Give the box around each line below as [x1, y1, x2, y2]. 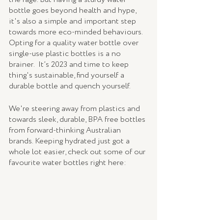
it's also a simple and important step [9, 16, 138, 27]
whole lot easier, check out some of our [9, 146, 147, 158]
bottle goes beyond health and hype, [9, 5, 138, 17]
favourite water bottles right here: [9, 157, 126, 169]
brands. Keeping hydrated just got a [9, 136, 132, 147]
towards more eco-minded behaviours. [9, 27, 144, 38]
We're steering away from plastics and [9, 103, 142, 115]
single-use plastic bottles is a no [9, 48, 123, 60]
